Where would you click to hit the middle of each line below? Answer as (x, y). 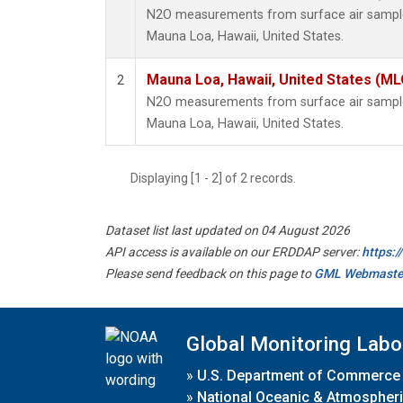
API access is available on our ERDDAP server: (233, 252)
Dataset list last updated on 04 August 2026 (228, 231)
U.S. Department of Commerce (299, 375)
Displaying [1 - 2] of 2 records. (219, 179)
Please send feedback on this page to (210, 274)
